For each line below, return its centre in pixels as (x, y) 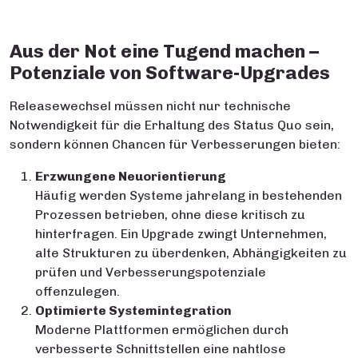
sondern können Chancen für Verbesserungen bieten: (175, 144)
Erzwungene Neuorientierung (131, 176)
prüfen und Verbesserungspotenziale (151, 272)
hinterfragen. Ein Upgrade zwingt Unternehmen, (181, 234)
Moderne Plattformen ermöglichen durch (162, 330)
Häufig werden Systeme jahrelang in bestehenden (189, 195)
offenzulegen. (78, 291)
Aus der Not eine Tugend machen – (164, 51)
